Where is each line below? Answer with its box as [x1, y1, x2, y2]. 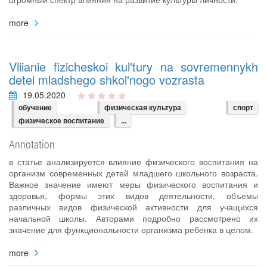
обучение [18, 101, 52, 113]
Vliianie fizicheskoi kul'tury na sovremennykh [9, 57, 258, 75]
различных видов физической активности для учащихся [9, 200, 258, 213]
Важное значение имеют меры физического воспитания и [9, 178, 258, 190]
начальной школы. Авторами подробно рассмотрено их [9, 212, 258, 224]
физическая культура [104, 101, 181, 113]
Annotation [9, 136, 55, 151]
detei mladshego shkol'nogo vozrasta [9, 70, 204, 88]
